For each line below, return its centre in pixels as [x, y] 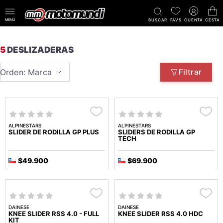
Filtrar [190, 72]
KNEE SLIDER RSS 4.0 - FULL [54, 214]
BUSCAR [158, 20]
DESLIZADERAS [40, 50]
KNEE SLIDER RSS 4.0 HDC [161, 214]
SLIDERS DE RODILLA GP [157, 132]
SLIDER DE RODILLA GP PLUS [54, 132]
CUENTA [194, 20]
